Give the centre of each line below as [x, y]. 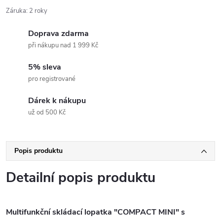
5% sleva [45, 67]
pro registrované [52, 79]
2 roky [38, 11]
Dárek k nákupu [57, 101]
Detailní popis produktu [81, 178]
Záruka [16, 11]
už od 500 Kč [47, 112]
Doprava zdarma [58, 34]
